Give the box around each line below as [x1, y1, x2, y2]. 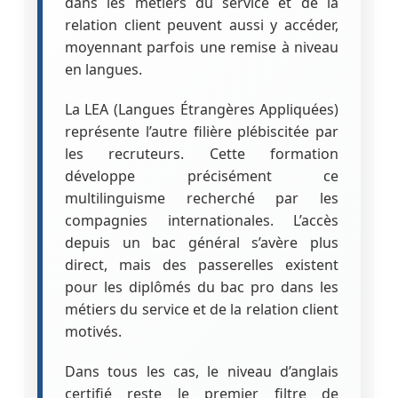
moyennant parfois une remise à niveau [64, 36, 339, 57]
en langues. [64, 59, 142, 79]
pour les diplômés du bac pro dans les [64, 276, 339, 297]
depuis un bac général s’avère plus [64, 232, 339, 252]
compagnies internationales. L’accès [64, 210, 339, 230]
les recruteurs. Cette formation [64, 143, 339, 163]
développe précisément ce [64, 165, 339, 186]
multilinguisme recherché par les [64, 187, 339, 208]
